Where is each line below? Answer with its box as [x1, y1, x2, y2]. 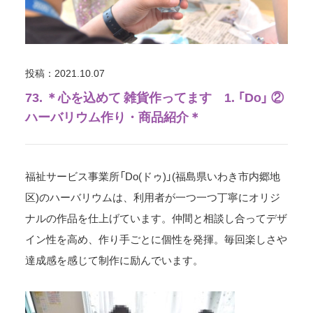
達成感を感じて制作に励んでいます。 [25, 252, 204, 268]
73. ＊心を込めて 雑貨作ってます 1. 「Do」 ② [25, 87, 284, 106]
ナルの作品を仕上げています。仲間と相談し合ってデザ [25, 210, 288, 226]
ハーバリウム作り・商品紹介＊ [25, 106, 202, 126]
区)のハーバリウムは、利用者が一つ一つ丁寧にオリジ [25, 189, 281, 205]
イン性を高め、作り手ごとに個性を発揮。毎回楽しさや [25, 231, 288, 247]
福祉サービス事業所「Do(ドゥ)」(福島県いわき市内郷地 [25, 168, 281, 184]
